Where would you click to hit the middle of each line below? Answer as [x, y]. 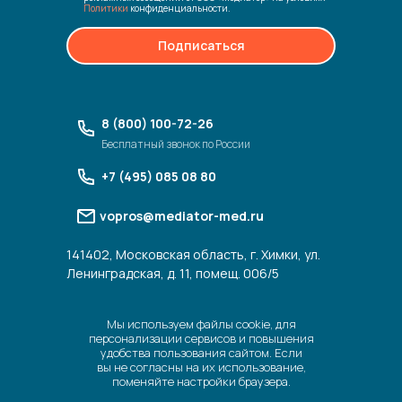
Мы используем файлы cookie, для [201, 323]
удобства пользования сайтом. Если [201, 352]
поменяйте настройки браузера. [201, 381]
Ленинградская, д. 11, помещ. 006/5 [173, 273]
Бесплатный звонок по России [176, 144]
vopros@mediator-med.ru [181, 215]
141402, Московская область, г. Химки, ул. [193, 254]
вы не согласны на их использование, [201, 367]
